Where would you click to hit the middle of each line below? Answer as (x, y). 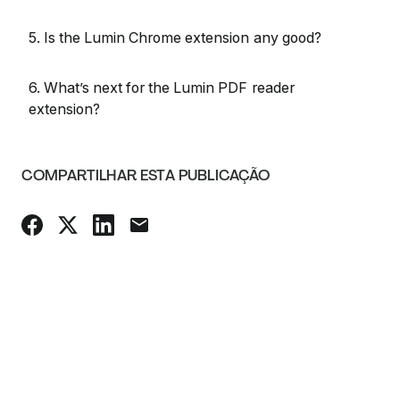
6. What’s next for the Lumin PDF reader (162, 87)
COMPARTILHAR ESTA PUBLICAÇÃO (146, 175)
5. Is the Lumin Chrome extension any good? (175, 37)
